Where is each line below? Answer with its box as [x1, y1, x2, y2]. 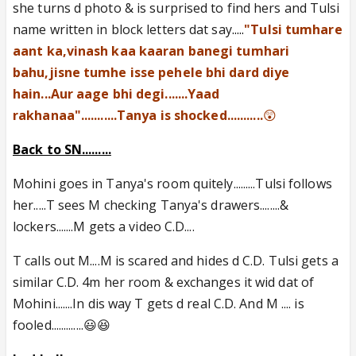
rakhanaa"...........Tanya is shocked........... [13, 106, 263, 124]
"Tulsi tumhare [244, 21, 342, 38]
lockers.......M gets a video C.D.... [13, 218, 195, 235]
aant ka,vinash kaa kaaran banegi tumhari [13, 42, 290, 60]
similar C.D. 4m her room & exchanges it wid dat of [13, 273, 315, 291]
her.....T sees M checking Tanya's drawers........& [13, 196, 289, 214]
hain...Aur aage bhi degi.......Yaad [13, 85, 220, 103]
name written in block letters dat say [13, 21, 232, 38]
